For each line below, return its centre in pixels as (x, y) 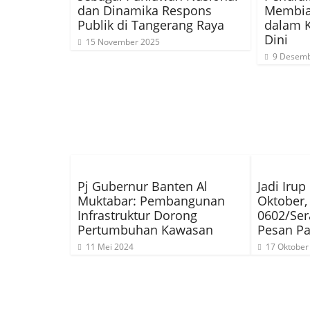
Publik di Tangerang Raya (151, 25)
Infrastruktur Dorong (137, 215)
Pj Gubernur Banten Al (143, 186)
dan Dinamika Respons (145, 10)
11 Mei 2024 (110, 247)
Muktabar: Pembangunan (151, 201)
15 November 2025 (123, 42)
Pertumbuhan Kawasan (145, 230)
